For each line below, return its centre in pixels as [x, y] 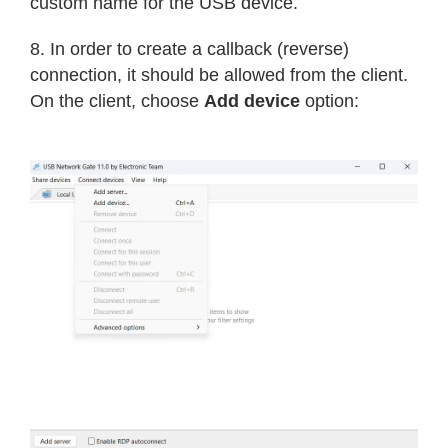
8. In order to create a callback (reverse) [189, 48]
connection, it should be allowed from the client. [219, 74]
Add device [252, 100]
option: [329, 100]
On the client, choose [117, 100]
